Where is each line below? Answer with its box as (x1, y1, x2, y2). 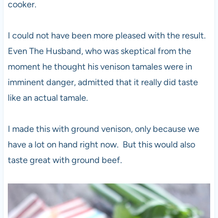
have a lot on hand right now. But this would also (7, 139, 195, 150)
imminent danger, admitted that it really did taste (7, 76, 198, 88)
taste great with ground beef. (7, 154, 122, 165)
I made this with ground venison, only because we (7, 123, 200, 134)
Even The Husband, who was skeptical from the (7, 45, 191, 56)
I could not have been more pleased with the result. (7, 30, 208, 41)
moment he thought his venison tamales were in (7, 61, 192, 72)
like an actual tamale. (7, 92, 88, 103)
